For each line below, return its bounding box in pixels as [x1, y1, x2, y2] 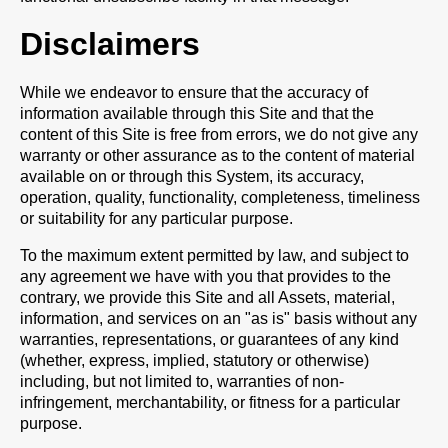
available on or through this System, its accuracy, [20, 168, 364, 185]
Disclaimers [20, 26, 200, 62]
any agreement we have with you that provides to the [20, 268, 391, 285]
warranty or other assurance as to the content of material [20, 147, 415, 164]
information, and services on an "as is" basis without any [20, 310, 417, 327]
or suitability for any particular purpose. [20, 210, 293, 227]
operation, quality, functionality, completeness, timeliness [20, 189, 420, 206]
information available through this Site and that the [20, 105, 374, 122]
